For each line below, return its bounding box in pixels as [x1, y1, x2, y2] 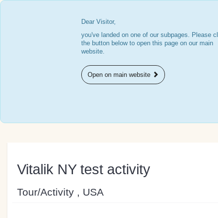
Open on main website [88, 71, 153, 78]
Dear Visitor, [81, 18, 116, 25]
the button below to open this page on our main [81, 39, 214, 47]
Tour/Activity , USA [17, 186, 104, 198]
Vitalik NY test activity [17, 161, 150, 177]
